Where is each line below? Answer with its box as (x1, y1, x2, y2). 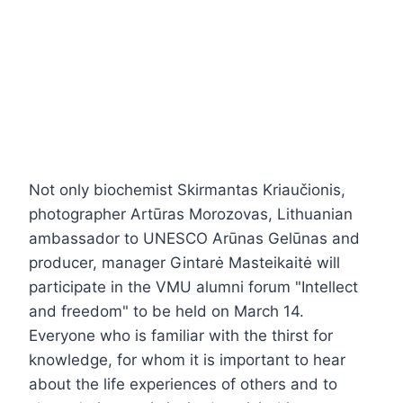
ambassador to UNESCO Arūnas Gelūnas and (29, 228, 360, 247)
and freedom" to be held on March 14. (29, 301, 304, 320)
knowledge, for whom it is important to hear (29, 350, 345, 369)
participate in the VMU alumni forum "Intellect (29, 277, 358, 296)
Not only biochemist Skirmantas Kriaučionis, (29, 180, 345, 199)
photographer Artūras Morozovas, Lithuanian (29, 204, 353, 223)
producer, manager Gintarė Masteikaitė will (29, 253, 340, 272)
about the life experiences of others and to (29, 374, 337, 393)
